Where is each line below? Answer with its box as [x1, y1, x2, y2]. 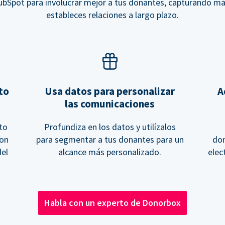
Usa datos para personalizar [45, 84, 175, 98]
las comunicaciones [65, 97, 155, 111]
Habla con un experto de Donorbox [44, 197, 181, 209]
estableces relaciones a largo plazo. [46, 9, 179, 21]
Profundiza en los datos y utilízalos [44, 121, 176, 133]
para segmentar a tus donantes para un [36, 134, 184, 146]
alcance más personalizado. [58, 146, 162, 158]
